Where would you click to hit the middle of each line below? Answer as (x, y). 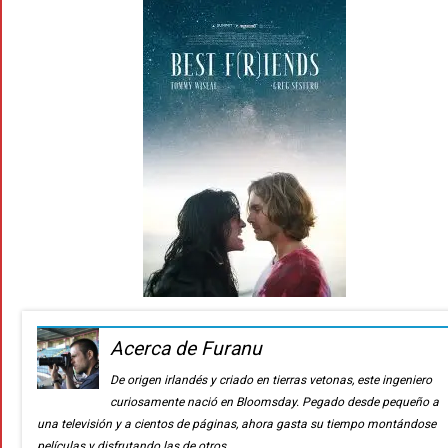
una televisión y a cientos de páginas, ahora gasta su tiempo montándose (236, 423)
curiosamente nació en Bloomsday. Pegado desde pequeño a (275, 401)
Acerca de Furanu (186, 348)
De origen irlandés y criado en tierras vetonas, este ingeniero (271, 379)
